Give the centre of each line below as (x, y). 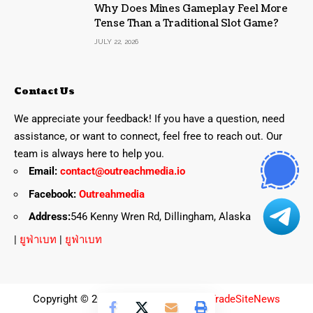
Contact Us (44, 92)
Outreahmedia (112, 194)
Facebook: (52, 194)
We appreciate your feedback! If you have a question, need (149, 119)
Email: (44, 172)
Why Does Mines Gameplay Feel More (191, 9)
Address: (50, 217)
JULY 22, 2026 (116, 42)
